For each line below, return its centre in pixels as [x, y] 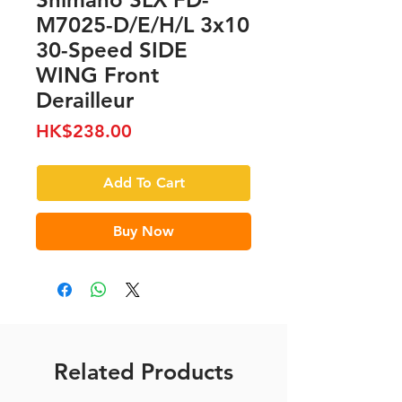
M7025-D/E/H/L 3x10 [143, 25]
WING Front [97, 75]
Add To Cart [144, 183]
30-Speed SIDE [112, 50]
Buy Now [144, 232]
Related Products [144, 372]
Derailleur [85, 100]
